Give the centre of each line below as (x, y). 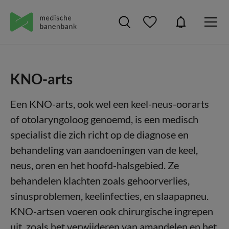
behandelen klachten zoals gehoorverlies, (100, 180)
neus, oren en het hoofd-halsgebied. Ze (95, 165)
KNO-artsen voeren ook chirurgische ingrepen (112, 211)
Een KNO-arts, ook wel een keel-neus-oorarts (110, 104)
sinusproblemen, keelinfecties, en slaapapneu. (109, 196)
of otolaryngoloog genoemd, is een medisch (104, 119)
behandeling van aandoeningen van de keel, (104, 150)
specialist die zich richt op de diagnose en (99, 134)
